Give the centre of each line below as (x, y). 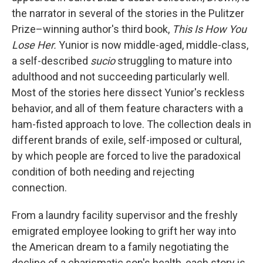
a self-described (51, 61)
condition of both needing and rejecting (103, 172)
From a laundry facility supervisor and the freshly (125, 215)
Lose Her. (34, 45)
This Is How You (209, 29)
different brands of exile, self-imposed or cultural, (127, 140)
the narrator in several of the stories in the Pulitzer (128, 13)
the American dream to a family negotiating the (120, 247)
